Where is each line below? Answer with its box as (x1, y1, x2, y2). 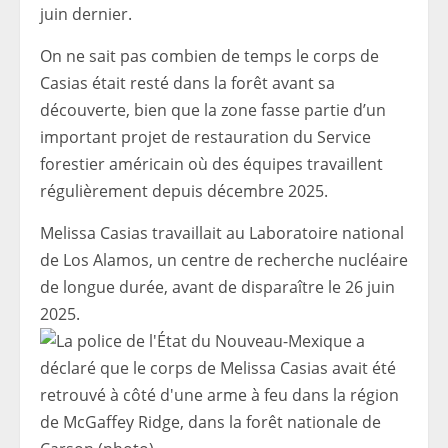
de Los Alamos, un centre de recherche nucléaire (40, 249, 408, 271)
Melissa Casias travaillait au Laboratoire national (40, 222, 404, 244)
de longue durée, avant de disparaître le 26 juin (40, 276, 395, 298)
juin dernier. (40, 3, 132, 25)
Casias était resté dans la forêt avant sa (40, 72, 335, 94)
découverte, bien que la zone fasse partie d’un (40, 99, 386, 121)
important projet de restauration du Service (40, 126, 371, 148)
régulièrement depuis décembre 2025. (40, 180, 328, 202)
